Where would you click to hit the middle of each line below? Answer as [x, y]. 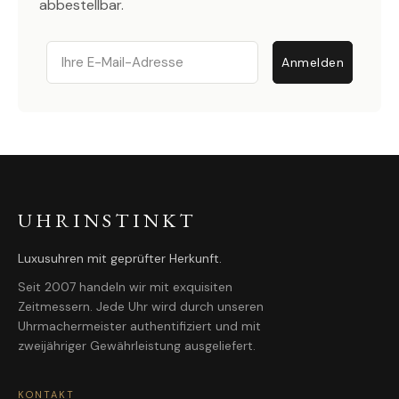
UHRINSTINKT [107, 220]
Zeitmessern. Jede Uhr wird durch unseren [141, 306]
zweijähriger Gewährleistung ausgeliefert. [137, 345]
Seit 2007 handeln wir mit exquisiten [125, 286]
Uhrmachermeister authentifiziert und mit [139, 326]
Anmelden [313, 62]
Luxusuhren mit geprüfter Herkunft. [120, 258]
